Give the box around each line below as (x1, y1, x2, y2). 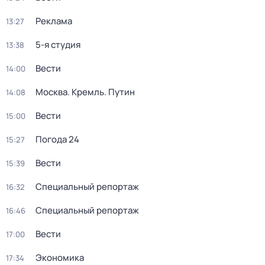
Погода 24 (35, 133, 79, 146)
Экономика (35, 251, 84, 264)
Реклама (35, 15, 72, 27)
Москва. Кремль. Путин (35, 86, 135, 98)
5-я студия (35, 38, 80, 51)
